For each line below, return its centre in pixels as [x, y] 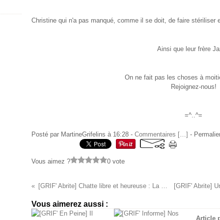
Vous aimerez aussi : [70, 204]
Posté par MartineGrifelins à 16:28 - [83, 134]
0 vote [116, 161]
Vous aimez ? [51, 161]
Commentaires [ [157, 134]
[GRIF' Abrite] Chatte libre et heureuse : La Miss [164, 186]
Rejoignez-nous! [193, 87]
